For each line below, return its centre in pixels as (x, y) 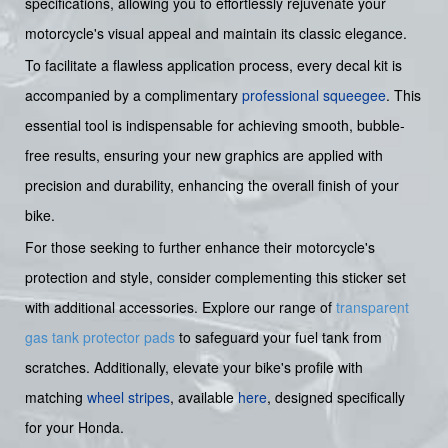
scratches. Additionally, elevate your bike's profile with (194, 367)
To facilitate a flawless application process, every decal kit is (213, 65)
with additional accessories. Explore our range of (180, 307)
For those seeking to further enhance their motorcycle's (200, 247)
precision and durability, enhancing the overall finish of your (212, 185)
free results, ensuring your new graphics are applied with (204, 155)
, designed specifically (336, 397)
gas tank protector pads (100, 337)
